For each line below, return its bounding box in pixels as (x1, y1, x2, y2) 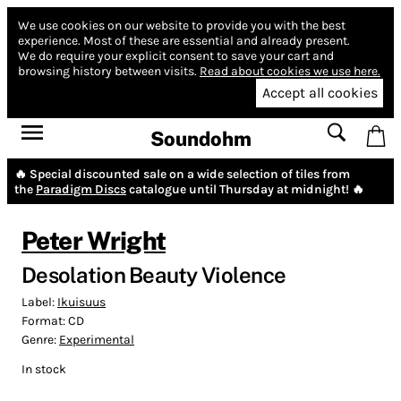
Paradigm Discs (36, 181, 126, 197)
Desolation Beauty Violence (21, 261, 286, 287)
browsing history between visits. (18, 64, 197, 79)
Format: (21, 312, 68, 328)
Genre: (21, 331, 59, 347)
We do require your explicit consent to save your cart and (18, 48, 334, 64)
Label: (21, 294, 57, 310)
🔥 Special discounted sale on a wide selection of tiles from (14, 166, 350, 182)
